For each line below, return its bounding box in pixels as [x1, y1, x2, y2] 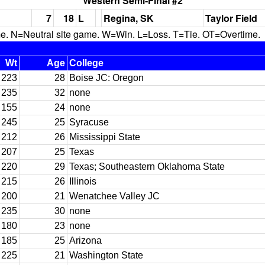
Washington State [69, 250, 143, 260]
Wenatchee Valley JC [69, 191, 160, 201]
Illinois [69, 176, 96, 186]
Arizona [69, 235, 102, 245]
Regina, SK [104, 11, 154, 25]
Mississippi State [69, 132, 140, 142]
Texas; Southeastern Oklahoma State [69, 161, 225, 172]
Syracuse [69, 117, 109, 127]
